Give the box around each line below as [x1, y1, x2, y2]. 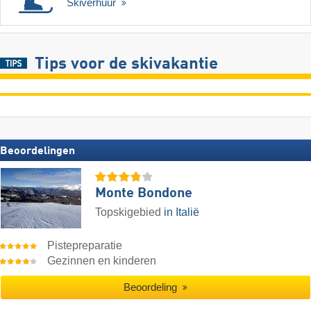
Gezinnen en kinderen [47, 255, 157, 267]
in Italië [164, 206, 199, 219]
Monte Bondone [95, 187, 192, 201]
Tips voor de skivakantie [34, 56, 218, 74]
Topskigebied [95, 206, 164, 219]
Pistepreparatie [47, 239, 123, 252]
